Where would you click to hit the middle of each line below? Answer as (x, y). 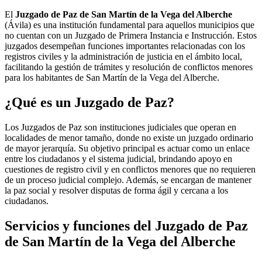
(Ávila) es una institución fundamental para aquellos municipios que (130, 25)
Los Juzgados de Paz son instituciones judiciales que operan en (120, 127)
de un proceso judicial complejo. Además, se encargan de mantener (128, 180)
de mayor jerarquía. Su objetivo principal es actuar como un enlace (127, 148)
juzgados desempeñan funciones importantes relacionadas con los (125, 46)
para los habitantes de (45, 77)
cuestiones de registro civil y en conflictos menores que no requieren (130, 169)
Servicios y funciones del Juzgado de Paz (126, 225)
